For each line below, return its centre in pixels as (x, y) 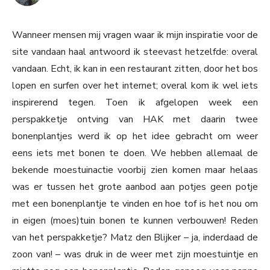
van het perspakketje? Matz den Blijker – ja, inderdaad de (135, 238)
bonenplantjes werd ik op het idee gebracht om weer (135, 137)
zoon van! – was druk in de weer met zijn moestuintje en (135, 255)
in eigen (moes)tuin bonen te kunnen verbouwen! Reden (135, 221)
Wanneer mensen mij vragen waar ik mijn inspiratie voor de (135, 35)
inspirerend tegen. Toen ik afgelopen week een (135, 103)
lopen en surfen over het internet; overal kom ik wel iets (135, 86)
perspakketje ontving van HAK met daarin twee (135, 120)
